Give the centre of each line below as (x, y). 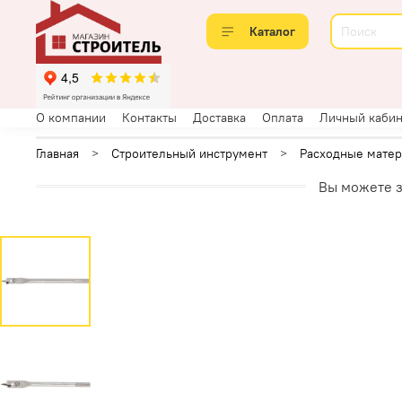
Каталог (272, 32)
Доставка (219, 117)
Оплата (283, 117)
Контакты (149, 117)
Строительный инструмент (189, 154)
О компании (71, 117)
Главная (57, 154)
